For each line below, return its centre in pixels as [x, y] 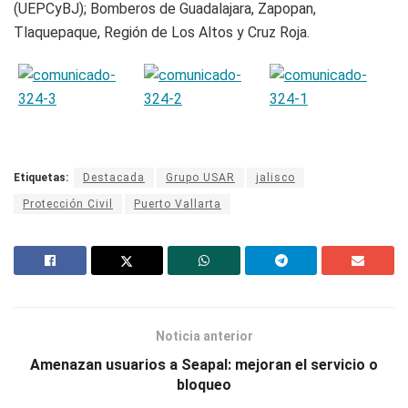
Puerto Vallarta [178, 204]
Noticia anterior [204, 337]
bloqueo [204, 385]
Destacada [114, 178]
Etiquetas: [41, 178]
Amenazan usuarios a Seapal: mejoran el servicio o [204, 365]
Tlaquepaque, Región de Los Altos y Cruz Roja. [162, 33]
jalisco [275, 178]
